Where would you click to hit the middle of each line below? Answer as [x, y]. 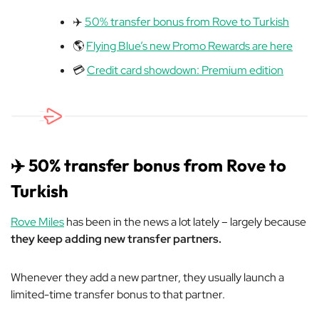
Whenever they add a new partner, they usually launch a [147, 277]
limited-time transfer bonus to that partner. [118, 294]
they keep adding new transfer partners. [116, 239]
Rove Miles [37, 222]
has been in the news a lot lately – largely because [185, 222]
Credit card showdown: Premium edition [185, 70]
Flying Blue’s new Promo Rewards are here [189, 46]
